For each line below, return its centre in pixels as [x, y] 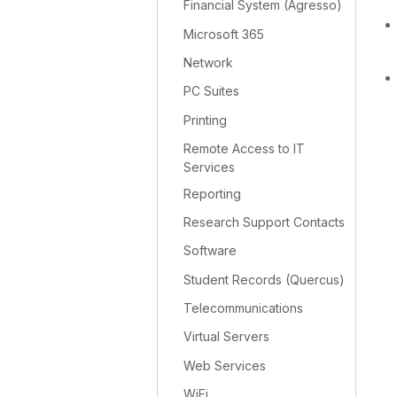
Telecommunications [244, 308]
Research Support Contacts [265, 222]
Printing [206, 120]
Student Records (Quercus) [265, 279]
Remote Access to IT [245, 149]
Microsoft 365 [224, 34]
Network [209, 63]
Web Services [225, 365]
